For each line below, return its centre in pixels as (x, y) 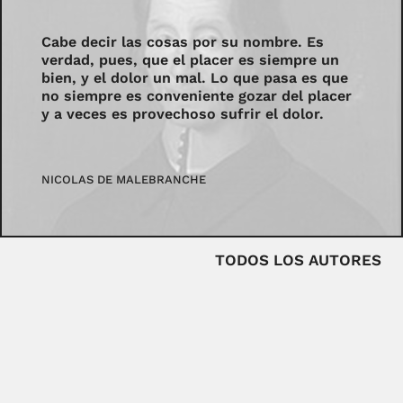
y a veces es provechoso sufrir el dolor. (183, 114)
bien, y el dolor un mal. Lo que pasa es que (195, 78)
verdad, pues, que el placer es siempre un (191, 60)
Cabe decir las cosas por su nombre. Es (183, 42)
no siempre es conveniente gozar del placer (197, 96)
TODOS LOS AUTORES (298, 260)
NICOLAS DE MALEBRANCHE (124, 180)
